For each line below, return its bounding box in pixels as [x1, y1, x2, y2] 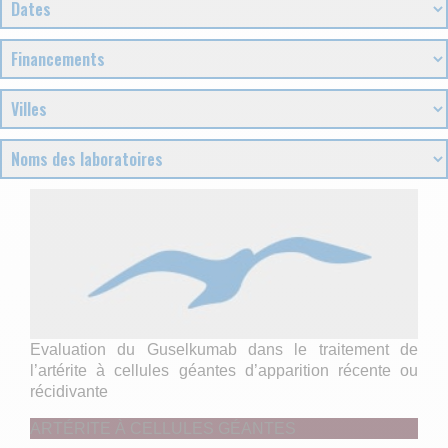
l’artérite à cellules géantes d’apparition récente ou [30, 362, 418, 379]
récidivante [30, 383, 108, 400]
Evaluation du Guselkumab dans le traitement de [30, 341, 418, 358]
